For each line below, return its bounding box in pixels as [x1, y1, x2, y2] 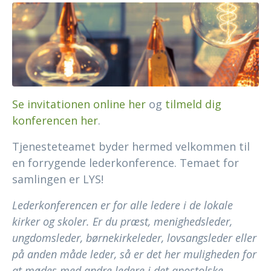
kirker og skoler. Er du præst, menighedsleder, [12, 214, 232, 229]
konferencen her [12, 113, 98, 128]
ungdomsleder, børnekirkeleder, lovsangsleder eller [12, 230, 256, 246]
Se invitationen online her [12, 97, 146, 112]
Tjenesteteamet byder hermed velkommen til [12, 139, 250, 154]
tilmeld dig [165, 97, 221, 112]
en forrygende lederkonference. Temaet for [12, 155, 239, 171]
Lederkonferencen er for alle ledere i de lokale [12, 198, 233, 213]
